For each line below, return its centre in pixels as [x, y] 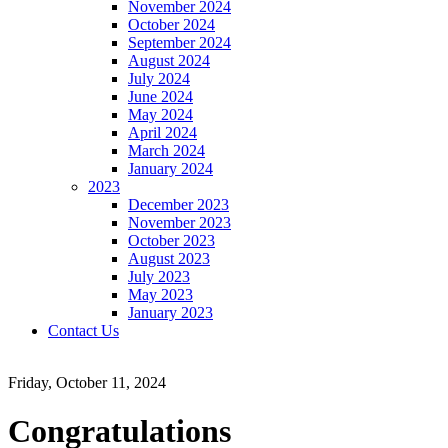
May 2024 [160, 114]
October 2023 [171, 240]
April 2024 [162, 132]
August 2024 [169, 60]
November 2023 [179, 222]
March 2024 [166, 150]
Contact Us [83, 330]
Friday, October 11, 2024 [87, 382]
